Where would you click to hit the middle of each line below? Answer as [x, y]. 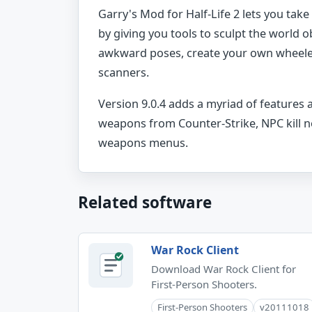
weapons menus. [143, 142]
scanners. [124, 73]
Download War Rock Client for [224, 268]
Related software [145, 202]
